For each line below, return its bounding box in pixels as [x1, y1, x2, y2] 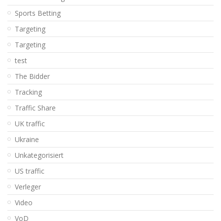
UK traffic [15, 118, 45, 128]
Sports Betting [15, 8, 61, 18]
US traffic [15, 166, 44, 176]
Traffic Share [15, 103, 56, 112]
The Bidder [15, 71, 50, 81]
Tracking [15, 87, 42, 97]
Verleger [15, 182, 41, 191]
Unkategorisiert [15, 150, 64, 160]
